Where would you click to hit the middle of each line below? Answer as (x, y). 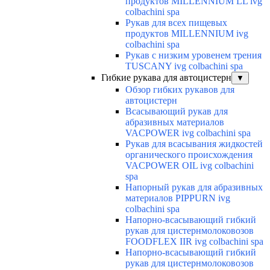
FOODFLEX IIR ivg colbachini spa (194, 242)
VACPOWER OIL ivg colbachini (190, 166)
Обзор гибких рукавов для (180, 90)
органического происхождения (189, 155)
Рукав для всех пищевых (176, 23)
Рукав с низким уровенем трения (193, 55)
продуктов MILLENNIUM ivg (187, 34)
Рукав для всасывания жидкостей (194, 144)
